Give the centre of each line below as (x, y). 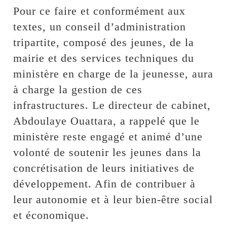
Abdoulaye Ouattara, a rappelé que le (107, 121)
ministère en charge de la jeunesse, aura (113, 73)
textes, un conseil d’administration (100, 26)
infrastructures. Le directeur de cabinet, (112, 105)
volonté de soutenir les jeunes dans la (107, 152)
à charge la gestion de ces (78, 89)
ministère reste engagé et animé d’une (108, 136)
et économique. (51, 215)
